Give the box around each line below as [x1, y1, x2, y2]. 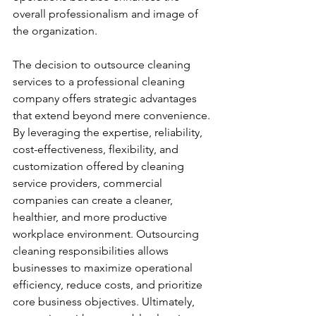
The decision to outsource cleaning [13, 58, 193, 72]
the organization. [13, 24, 97, 38]
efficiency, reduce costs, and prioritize [13, 278, 205, 292]
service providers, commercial [13, 176, 165, 190]
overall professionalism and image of [13, 7, 201, 21]
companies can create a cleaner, [13, 193, 176, 207]
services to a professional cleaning [13, 75, 188, 89]
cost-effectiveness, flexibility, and [13, 142, 181, 157]
